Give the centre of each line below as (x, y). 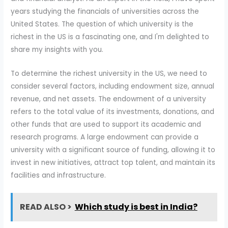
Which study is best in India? (136, 207)
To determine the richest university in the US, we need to (109, 73)
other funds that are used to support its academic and (106, 124)
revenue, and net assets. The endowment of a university (109, 99)
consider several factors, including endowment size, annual (113, 86)
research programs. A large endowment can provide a (105, 137)
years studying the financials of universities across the (105, 11)
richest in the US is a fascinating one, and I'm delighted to (110, 37)
